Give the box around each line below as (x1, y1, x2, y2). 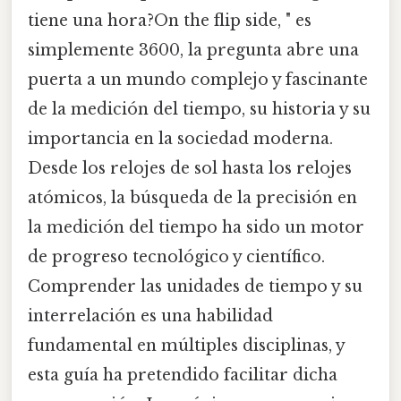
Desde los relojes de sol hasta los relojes (28, 158, 352, 179)
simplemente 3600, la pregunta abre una (28, 40, 359, 61)
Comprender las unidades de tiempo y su (28, 277, 363, 297)
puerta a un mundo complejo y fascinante (28, 70, 368, 90)
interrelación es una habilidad (28, 306, 273, 327)
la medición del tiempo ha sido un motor (28, 218, 364, 238)
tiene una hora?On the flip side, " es (28, 11, 311, 31)
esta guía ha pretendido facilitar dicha (28, 365, 337, 386)
